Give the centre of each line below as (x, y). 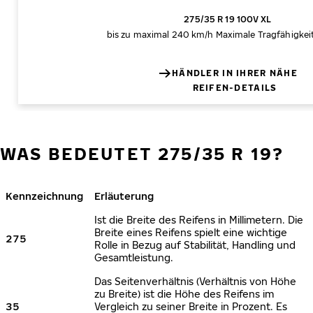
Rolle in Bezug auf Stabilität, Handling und (195, 245)
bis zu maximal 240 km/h (160, 35)
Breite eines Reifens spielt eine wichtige (191, 232)
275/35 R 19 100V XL (228, 19)
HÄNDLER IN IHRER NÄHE (235, 73)
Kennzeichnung (44, 196)
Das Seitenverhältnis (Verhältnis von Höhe (195, 281)
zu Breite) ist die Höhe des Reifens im (184, 294)
